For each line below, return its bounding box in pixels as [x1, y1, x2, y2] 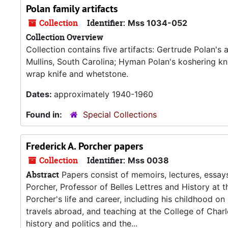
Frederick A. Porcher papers [26, 139, 143, 153]
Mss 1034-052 [128, 18, 187, 28]
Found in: [26, 109, 64, 120]
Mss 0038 [128, 155, 169, 165]
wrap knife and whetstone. [26, 69, 128, 79]
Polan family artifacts [26, 2, 118, 15]
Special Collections [83, 109, 157, 120]
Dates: [26, 89, 54, 99]
